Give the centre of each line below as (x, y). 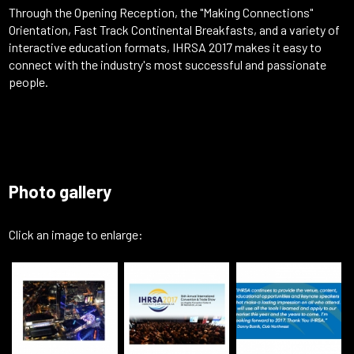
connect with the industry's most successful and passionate (168, 64)
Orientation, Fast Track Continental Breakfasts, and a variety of (175, 30)
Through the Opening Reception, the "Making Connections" (161, 12)
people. (29, 82)
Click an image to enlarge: (76, 234)
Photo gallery (60, 191)
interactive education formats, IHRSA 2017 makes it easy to (166, 47)
